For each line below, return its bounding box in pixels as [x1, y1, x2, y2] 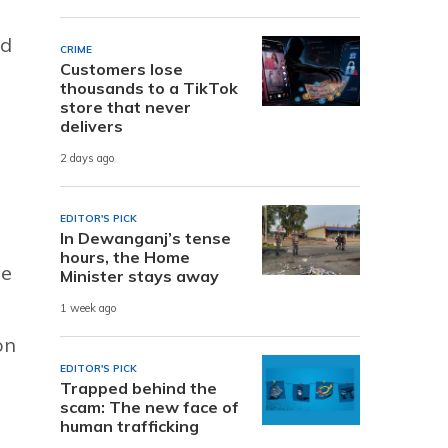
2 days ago [60, 151, 115, 166]
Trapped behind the [60, 377, 217, 398]
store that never [60, 96, 191, 117]
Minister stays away [60, 265, 219, 286]
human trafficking [60, 415, 199, 436]
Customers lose [60, 58, 183, 79]
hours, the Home [60, 246, 190, 267]
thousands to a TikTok [60, 77, 238, 98]
